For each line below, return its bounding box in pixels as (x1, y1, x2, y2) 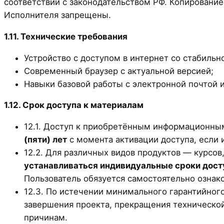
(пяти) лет (24, 134, 67, 145)
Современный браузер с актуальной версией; (24, 65, 213, 76)
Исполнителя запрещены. (4, 9, 111, 20)
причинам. (24, 212, 67, 223)
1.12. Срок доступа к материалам (4, 100, 143, 110)
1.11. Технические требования (4, 31, 127, 41)
